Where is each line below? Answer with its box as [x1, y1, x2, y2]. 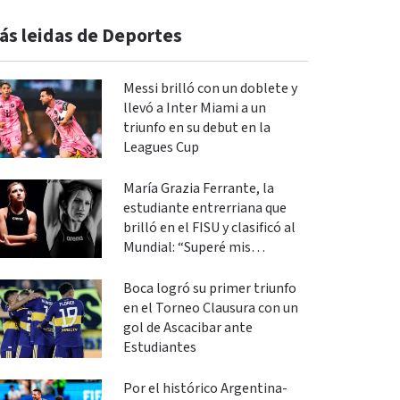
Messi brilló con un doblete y [122, 79, 297, 98]
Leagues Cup [122, 138, 199, 157]
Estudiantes [122, 338, 196, 357]
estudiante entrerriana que [122, 199, 287, 218]
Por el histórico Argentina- [122, 379, 287, 398]
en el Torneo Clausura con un [122, 299, 298, 318]
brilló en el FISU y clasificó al [122, 219, 296, 237]
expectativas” [122, 258, 207, 277]
